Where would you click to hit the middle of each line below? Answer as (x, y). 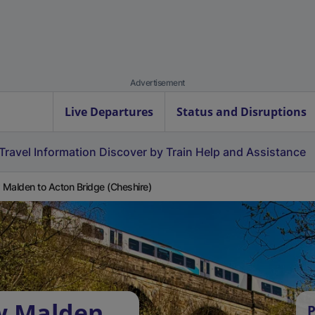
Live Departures (109, 112)
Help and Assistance (251, 152)
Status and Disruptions (242, 112)
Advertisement (157, 83)
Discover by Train (146, 152)
